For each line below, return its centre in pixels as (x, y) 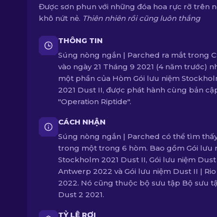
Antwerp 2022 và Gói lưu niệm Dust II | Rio (137, 171)
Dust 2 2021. (81, 194)
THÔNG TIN (80, 40)
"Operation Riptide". (95, 101)
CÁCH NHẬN (82, 122)
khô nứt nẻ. (61, 18)
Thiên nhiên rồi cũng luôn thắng (141, 18)
